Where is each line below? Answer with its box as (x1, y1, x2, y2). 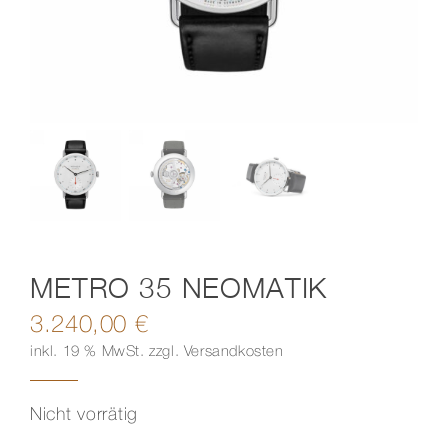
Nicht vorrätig (29, 406, 139, 423)
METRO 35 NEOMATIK (29, 270, 328, 304)
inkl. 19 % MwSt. (29, 344, 145, 359)
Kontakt (24, 34, 85, 53)
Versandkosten (183, 344, 284, 359)
